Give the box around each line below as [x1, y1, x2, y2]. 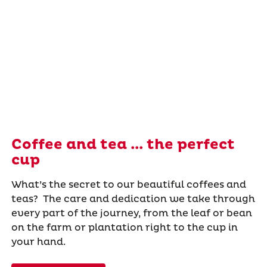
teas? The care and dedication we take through [11, 193, 255, 206]
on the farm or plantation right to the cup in [11, 222, 238, 234]
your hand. [11, 236, 66, 249]
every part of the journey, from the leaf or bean [11, 207, 252, 220]
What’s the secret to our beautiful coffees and [11, 179, 246, 191]
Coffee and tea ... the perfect [11, 136, 235, 154]
